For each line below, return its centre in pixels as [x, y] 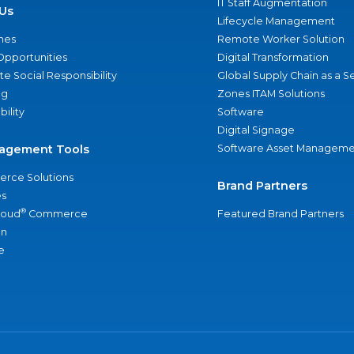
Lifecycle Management [276, 21]
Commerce [57, 214]
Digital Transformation [273, 57]
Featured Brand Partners [280, 214]
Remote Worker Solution [281, 39]
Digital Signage [256, 130]
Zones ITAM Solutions [271, 94]
